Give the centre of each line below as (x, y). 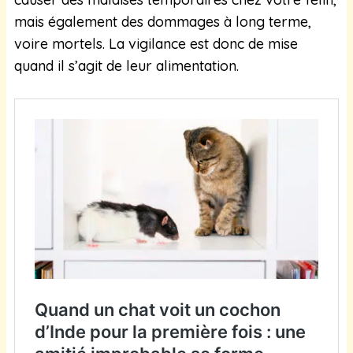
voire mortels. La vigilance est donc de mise (156, 43)
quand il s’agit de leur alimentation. (126, 65)
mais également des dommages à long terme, (163, 21)
